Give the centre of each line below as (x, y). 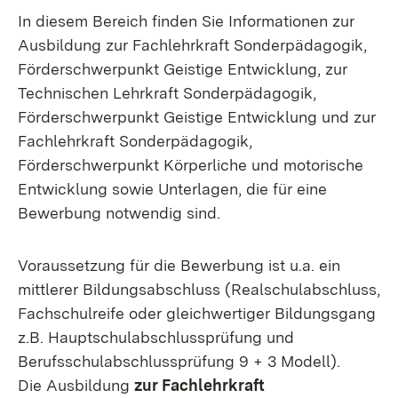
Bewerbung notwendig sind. (119, 213)
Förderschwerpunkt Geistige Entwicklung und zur (197, 117)
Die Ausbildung (76, 385)
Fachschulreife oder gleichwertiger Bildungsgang (197, 313)
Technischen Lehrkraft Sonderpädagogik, (167, 93)
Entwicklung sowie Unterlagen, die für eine (172, 189)
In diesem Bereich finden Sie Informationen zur (186, 21)
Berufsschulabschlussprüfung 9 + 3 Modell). (179, 361)
